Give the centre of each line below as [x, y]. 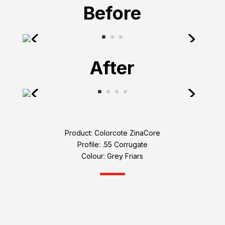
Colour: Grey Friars [113, 156]
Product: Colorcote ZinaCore [112, 133]
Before [113, 13]
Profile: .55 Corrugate [112, 145]
